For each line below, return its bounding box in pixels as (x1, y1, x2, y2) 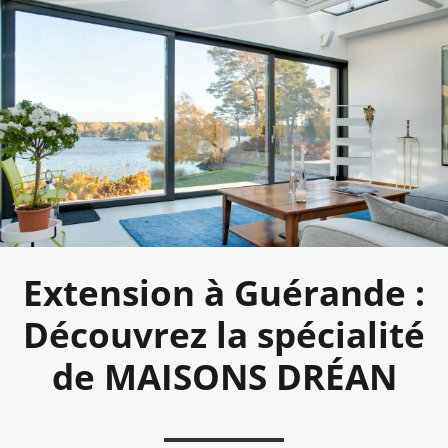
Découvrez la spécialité (23, 311, 425, 359)
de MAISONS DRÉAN (51, 353, 397, 401)
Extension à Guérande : (23, 269, 425, 317)
